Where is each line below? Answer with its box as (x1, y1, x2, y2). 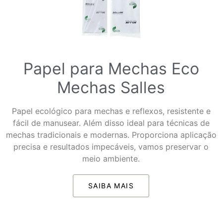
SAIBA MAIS (88, 181, 134, 190)
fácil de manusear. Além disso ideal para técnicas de (12, 118, 210, 128)
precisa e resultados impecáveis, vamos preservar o (13, 142, 209, 152)
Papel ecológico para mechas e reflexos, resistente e (11, 106, 211, 116)
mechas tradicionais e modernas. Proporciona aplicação (5, 130, 217, 140)
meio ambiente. (82, 154, 140, 164)
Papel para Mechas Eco (23, 59, 199, 79)
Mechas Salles (57, 78, 165, 98)
